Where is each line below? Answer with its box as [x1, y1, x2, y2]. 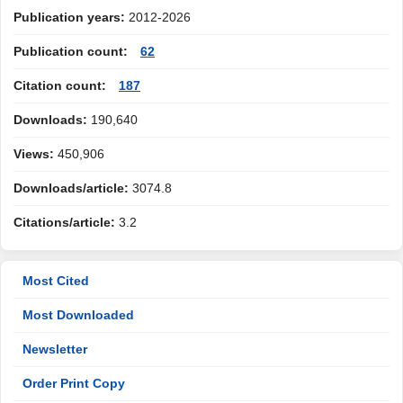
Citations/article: [13, 215, 115, 229]
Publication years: [13, 10, 125, 24]
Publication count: [13, 44, 128, 58]
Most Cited [22, 273, 89, 288]
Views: [13, 147, 54, 161]
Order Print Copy [22, 376, 125, 390]
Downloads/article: [13, 181, 129, 195]
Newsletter [22, 342, 87, 356]
